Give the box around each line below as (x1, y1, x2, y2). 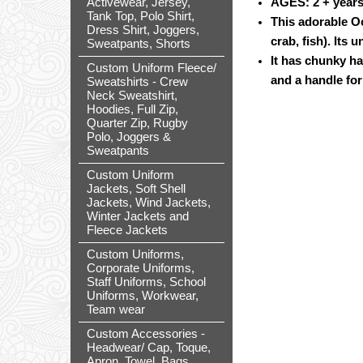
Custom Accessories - (87, 327, 205, 340)
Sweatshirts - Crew (87, 75, 188, 88)
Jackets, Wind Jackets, (87, 196, 211, 209)
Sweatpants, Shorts (87, 37, 190, 50)
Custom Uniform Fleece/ (87, 62, 216, 75)
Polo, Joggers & (87, 130, 171, 143)
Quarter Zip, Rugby (87, 117, 188, 130)
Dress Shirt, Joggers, (87, 23, 199, 36)
